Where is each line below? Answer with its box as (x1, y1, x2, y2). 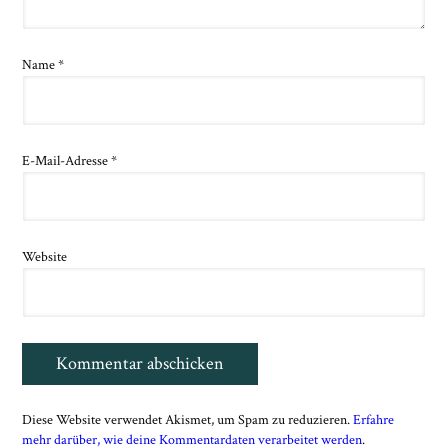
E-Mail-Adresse (22, 151, 112, 171)
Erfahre (353, 410, 395, 430)
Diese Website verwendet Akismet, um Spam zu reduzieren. (22, 410, 354, 430)
